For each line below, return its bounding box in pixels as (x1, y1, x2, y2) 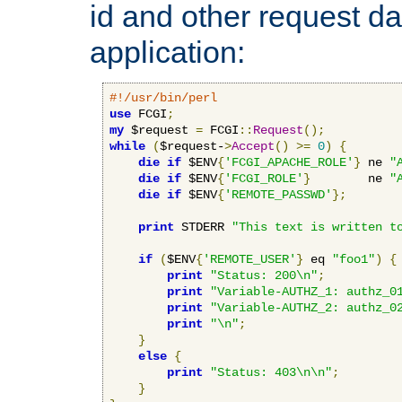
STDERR (174, 219, 232, 234)
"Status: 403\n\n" (210, 364, 332, 380)
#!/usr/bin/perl (109, 90, 217, 105)
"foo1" (332, 251, 375, 267)
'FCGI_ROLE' (224, 170, 303, 186)
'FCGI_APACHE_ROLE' (224, 154, 354, 170)
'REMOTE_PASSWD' (224, 187, 332, 202)
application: (90, 34, 245, 69)
